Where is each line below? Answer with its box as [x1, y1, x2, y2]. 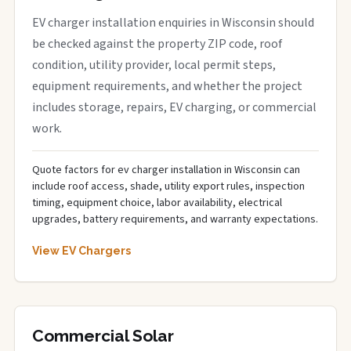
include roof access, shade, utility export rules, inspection [32, 179, 305, 194]
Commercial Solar [32, 326, 174, 346]
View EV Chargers [32, 244, 131, 257]
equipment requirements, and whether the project [32, 78, 302, 95]
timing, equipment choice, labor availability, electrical [32, 195, 282, 211]
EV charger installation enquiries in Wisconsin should [32, 14, 314, 31]
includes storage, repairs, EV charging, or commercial [32, 99, 317, 116]
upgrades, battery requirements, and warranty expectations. [32, 212, 318, 227]
